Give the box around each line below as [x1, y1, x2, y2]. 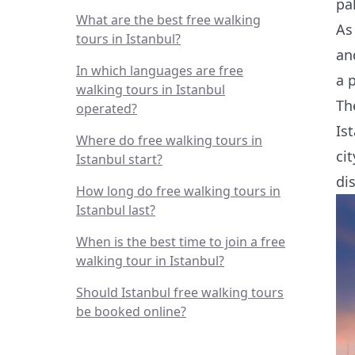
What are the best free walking [76, 11, 261, 29]
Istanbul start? [76, 151, 162, 168]
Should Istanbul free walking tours [76, 284, 284, 301]
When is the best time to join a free [76, 233, 285, 250]
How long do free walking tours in [76, 182, 281, 200]
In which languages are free [76, 62, 243, 79]
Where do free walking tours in [76, 132, 262, 149]
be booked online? [76, 303, 186, 320]
